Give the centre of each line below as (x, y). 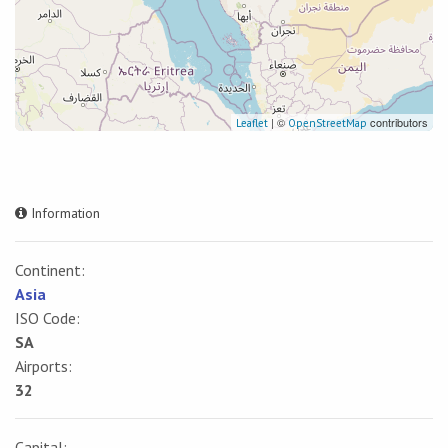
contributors (397, 122)
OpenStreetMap (327, 123)
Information (63, 213)
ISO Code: (47, 318)
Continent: (50, 270)
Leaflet (252, 123)
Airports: (43, 366)
